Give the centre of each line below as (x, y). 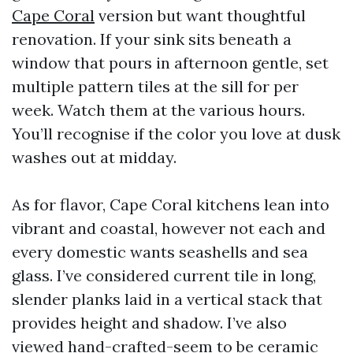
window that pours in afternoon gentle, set (170, 63)
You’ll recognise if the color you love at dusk (176, 134)
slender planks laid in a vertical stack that (167, 299)
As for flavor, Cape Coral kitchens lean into (171, 204)
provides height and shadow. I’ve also (149, 323)
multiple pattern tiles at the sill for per (155, 86)
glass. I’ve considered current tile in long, (164, 275)
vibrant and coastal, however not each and (169, 228)
